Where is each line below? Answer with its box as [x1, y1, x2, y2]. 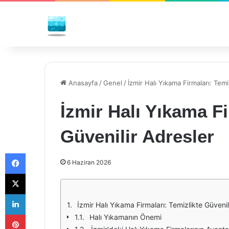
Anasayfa [66, 79, 98, 87]
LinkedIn [25, 190, 52, 198]
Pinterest [25, 210, 54, 218]
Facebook [25, 149, 56, 157]
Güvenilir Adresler [60, 126, 214, 146]
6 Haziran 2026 [67, 158, 111, 166]
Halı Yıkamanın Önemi [89, 213, 162, 221]
